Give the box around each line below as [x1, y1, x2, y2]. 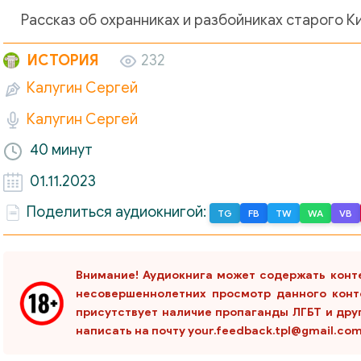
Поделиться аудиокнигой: [27, 203, 210, 222]
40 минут [30, 141, 93, 160]
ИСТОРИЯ [27, 52, 98, 69]
